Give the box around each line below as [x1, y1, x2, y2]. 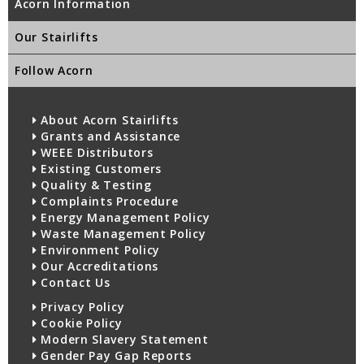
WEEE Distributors [37, 145, 154, 161]
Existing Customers [37, 161, 162, 177]
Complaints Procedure [37, 193, 179, 210]
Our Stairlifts [15, 29, 98, 45]
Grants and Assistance [37, 128, 181, 145]
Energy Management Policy [37, 210, 210, 226]
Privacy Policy [37, 299, 125, 315]
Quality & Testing [37, 177, 152, 193]
